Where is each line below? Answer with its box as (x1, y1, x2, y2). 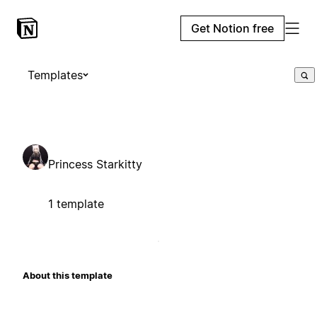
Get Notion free (191, 21, 274, 35)
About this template (23, 269, 113, 281)
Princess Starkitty (48, 156, 142, 171)
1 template (48, 196, 104, 211)
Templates (28, 68, 83, 82)
